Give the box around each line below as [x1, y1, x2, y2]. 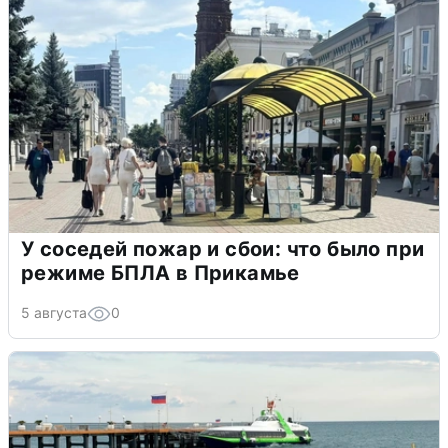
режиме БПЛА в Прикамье [21, 260, 300, 285]
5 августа [21, 303, 87, 321]
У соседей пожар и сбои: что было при [21, 236, 425, 261]
